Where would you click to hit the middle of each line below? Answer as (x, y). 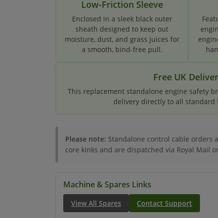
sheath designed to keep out (122, 29)
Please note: (86, 139)
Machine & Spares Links (107, 184)
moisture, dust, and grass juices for (122, 39)
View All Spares (96, 203)
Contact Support (164, 203)
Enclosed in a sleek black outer (122, 19)
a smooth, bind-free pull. (122, 49)
